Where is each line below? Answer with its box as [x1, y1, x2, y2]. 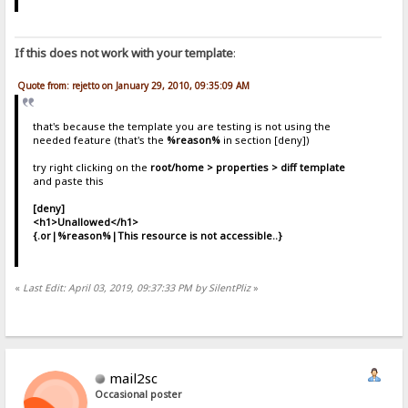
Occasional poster [95, 388, 183, 402]
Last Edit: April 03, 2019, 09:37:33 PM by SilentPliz [23, 280, 251, 294]
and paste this [32, 174, 104, 189]
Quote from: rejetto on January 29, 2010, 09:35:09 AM [17, 78, 250, 92]
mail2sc [109, 369, 158, 388]
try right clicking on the [32, 160, 150, 175]
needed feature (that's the [32, 133, 167, 148]
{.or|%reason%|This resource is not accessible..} [32, 229, 282, 243]
